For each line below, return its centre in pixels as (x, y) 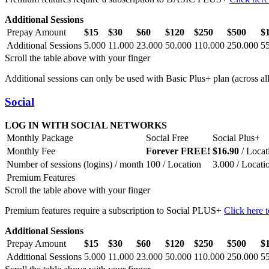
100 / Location (174, 164)
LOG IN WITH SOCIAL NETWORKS (86, 125)
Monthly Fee (31, 151)
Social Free (167, 138)
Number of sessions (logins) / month (75, 164)
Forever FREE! (178, 151)
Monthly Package (40, 138)
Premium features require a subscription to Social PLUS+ (114, 210)
